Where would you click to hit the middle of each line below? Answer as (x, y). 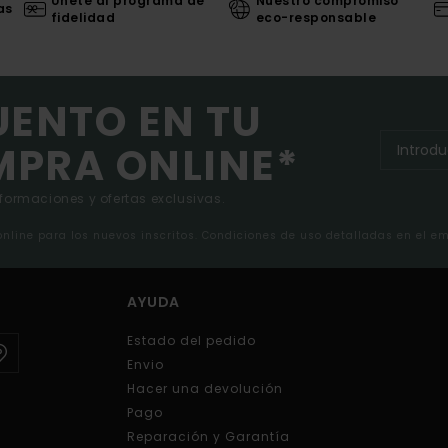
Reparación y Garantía (208, 437)
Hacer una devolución (205, 389)
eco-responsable (316, 17)
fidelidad (83, 17)
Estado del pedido (191, 341)
